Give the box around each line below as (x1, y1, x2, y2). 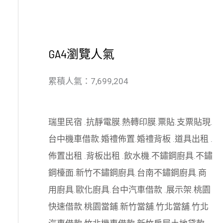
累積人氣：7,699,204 (48, 76, 128, 86)
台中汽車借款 (111, 184, 164, 195)
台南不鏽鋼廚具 (136, 167, 196, 178)
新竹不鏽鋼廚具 (75, 167, 135, 178)
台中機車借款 (48, 133, 99, 144)
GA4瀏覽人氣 (48, 46, 114, 61)
